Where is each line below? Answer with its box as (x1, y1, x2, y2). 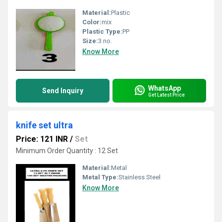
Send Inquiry (42, 87, 83, 95)
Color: (82, 18, 102, 26)
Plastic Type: (82, 28, 122, 35)
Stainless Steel (118, 173, 161, 181)
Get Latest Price (148, 92, 185, 98)
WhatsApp (148, 84, 181, 92)
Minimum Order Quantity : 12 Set (16, 147, 118, 155)
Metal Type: (82, 173, 118, 181)
